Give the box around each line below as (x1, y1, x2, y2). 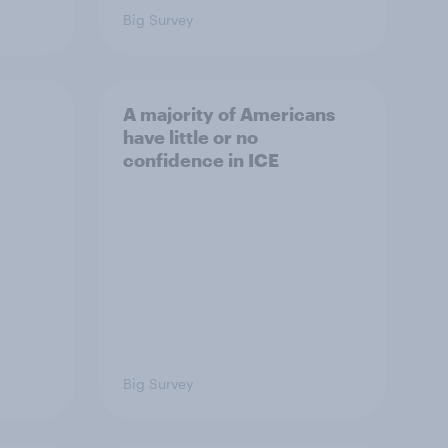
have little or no (123, 126, 258, 148)
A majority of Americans (123, 103, 335, 125)
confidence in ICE (123, 149, 279, 171)
